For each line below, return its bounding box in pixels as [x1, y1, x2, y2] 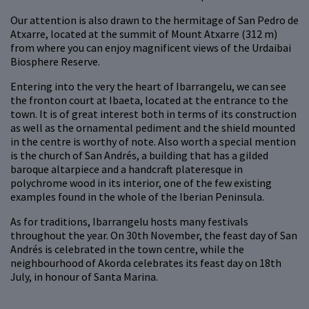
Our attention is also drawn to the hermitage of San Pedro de [10, 13, 299, 28]
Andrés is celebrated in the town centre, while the [10, 242, 244, 257]
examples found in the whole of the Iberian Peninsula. [10, 190, 264, 204]
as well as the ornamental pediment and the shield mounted [10, 121, 295, 135]
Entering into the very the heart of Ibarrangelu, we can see [10, 79, 286, 94]
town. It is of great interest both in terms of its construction [10, 107, 297, 121]
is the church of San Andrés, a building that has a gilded [10, 148, 268, 163]
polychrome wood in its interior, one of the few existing [10, 176, 272, 190]
